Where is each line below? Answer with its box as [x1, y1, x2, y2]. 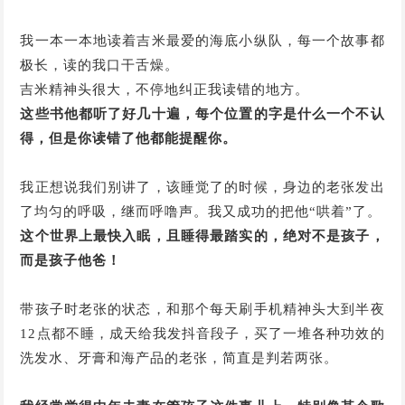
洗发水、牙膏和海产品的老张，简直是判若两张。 [20, 350, 339, 365]
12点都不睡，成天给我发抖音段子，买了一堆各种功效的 [20, 325, 385, 341]
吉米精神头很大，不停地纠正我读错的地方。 [20, 81, 310, 97]
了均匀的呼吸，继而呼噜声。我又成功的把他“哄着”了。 [20, 203, 382, 219]
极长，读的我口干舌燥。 [20, 57, 180, 72]
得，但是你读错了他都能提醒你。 [20, 130, 238, 146]
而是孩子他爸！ [20, 252, 122, 268]
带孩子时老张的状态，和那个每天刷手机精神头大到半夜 [20, 301, 385, 316]
